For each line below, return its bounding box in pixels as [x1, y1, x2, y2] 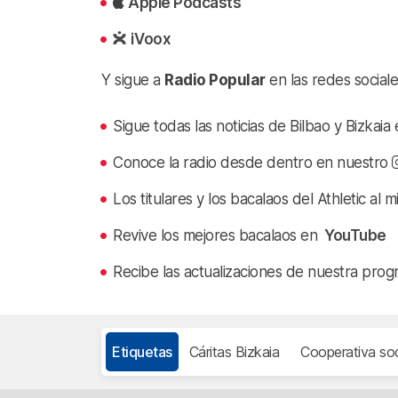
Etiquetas [112, 342, 172, 361]
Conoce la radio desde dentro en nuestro [113, 153, 393, 171]
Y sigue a [101, 70, 164, 89]
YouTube [321, 226, 386, 244]
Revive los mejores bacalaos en [113, 226, 322, 244]
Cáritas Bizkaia [188, 342, 279, 361]
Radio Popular [164, 70, 266, 89]
